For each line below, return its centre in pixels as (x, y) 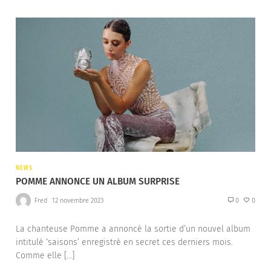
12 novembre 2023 (77, 200)
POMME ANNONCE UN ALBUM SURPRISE (98, 181)
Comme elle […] (45, 256)
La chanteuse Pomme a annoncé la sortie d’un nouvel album (133, 229)
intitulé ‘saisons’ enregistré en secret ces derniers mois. (124, 243)
